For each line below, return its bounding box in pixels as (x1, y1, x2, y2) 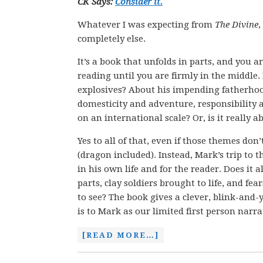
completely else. (77, 33, 146, 44)
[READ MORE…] (82, 231, 159, 240)
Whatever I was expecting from (77, 19, 215, 30)
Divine (232, 19, 258, 30)
